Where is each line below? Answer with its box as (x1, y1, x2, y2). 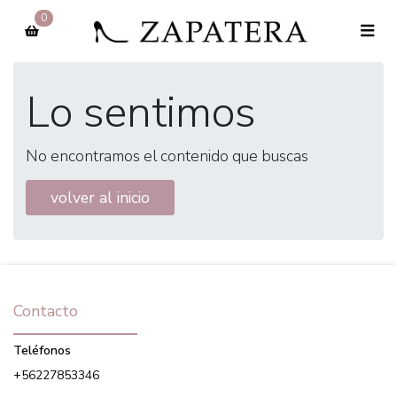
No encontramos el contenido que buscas (26, 145, 308, 167)
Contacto (13, 300, 78, 323)
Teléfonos (13, 342, 71, 360)
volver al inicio (51, 187, 150, 208)
